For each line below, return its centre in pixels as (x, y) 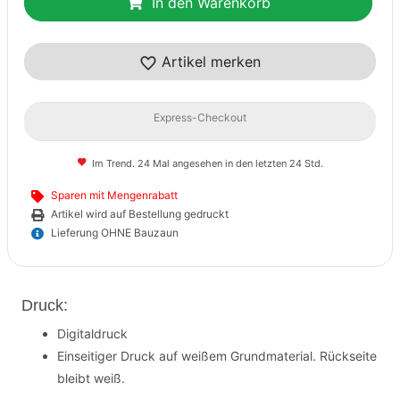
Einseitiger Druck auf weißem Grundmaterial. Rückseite (217, 356)
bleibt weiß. (91, 378)
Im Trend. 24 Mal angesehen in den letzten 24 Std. (206, 163)
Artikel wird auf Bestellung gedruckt (140, 214)
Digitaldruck (92, 333)
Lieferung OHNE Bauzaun (115, 233)
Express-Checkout (200, 117)
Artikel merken (209, 62)
